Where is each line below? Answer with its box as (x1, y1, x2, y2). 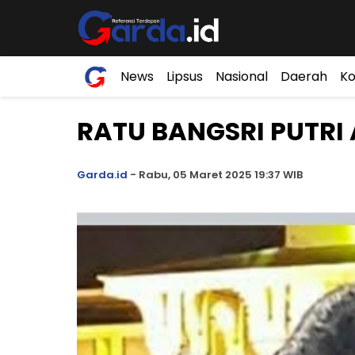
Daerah (281, 67, 327, 86)
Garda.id (77, 167, 128, 182)
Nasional (216, 67, 268, 86)
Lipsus (166, 67, 203, 86)
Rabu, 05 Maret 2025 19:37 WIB (136, 167, 303, 182)
